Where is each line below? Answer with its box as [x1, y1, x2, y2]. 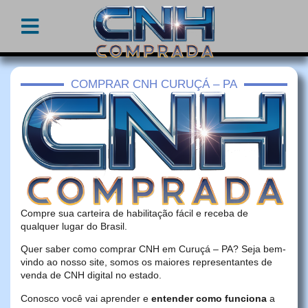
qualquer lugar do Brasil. [21, 221, 127, 232]
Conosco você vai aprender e [21, 292, 151, 304]
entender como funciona [151, 292, 267, 304]
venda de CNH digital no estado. [21, 269, 162, 281]
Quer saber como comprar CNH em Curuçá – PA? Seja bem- [21, 243, 286, 255]
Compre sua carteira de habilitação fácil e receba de [21, 208, 248, 219]
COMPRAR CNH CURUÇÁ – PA [71, 78, 237, 91]
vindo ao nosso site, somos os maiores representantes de [21, 256, 272, 268]
